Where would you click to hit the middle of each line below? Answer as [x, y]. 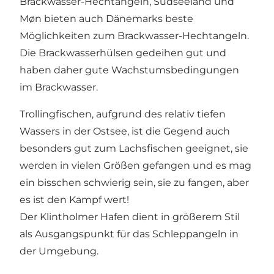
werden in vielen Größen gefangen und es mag [135, 165]
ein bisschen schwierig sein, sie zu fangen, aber [134, 182]
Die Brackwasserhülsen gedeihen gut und [123, 53]
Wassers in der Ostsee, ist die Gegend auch [125, 131]
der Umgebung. [59, 251]
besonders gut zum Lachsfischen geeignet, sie [134, 148]
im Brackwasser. [59, 87]
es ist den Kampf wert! [74, 199]
